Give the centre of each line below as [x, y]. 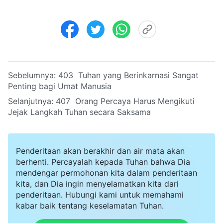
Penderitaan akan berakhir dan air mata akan [100, 151]
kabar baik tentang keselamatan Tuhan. [90, 205]
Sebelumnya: [33, 75]
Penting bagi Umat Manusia [60, 86]
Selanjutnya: [32, 101]
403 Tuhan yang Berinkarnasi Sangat [128, 75]
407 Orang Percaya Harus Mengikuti [125, 101]
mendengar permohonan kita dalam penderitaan [107, 172]
